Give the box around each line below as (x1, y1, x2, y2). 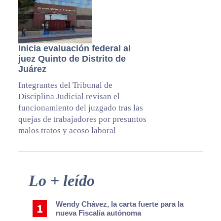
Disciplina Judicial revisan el (18, 92, 120, 102)
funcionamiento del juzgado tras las (18, 103, 143, 113)
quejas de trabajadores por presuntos (18, 114, 147, 124)
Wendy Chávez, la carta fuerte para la (56, 200, 184, 209)
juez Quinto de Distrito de (18, 54, 126, 64)
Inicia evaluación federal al (18, 43, 131, 54)
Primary (7, 171, 49, 184)
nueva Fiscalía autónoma (56, 209, 142, 218)
